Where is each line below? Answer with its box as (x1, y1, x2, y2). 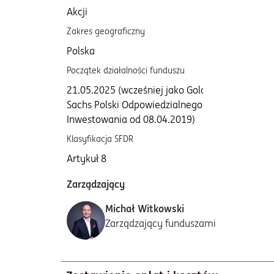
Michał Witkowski (105, 202, 184, 215)
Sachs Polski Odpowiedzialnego (67, 98, 202, 111)
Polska (67, 45, 95, 57)
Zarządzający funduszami (105, 217, 216, 229)
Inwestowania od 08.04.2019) (67, 113, 195, 125)
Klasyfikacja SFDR (67, 133, 133, 144)
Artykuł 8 (67, 152, 106, 165)
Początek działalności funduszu (67, 65, 185, 76)
